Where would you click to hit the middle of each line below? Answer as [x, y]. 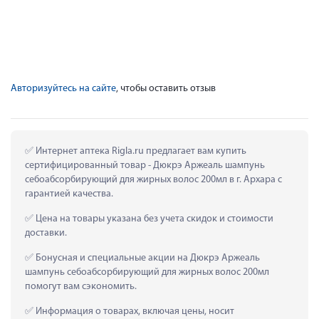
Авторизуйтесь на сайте [63, 88]
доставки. [46, 233]
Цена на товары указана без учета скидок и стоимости [153, 219]
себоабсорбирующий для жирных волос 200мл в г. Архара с [153, 179]
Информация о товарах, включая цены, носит [134, 311]
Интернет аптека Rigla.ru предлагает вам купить [140, 151]
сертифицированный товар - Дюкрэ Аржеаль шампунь [145, 165]
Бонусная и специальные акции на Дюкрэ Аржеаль [147, 258]
